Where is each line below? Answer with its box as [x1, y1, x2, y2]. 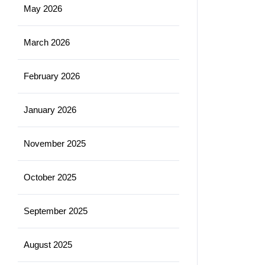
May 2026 [24, 3, 62, 14]
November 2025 [24, 138, 86, 148]
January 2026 [24, 104, 76, 115]
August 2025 [24, 239, 72, 250]
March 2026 [24, 37, 70, 47]
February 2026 [24, 70, 80, 81]
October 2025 [24, 172, 76, 182]
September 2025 [24, 205, 88, 216]
